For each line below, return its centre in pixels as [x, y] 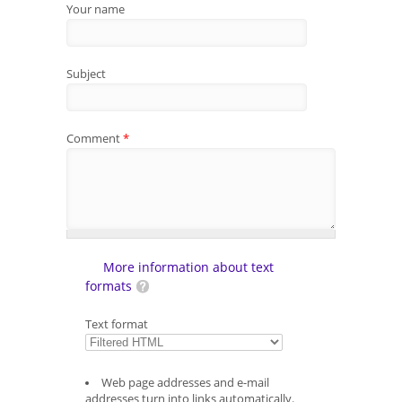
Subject [86, 73]
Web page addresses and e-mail [185, 382]
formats [109, 285]
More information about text [188, 267]
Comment [95, 138]
